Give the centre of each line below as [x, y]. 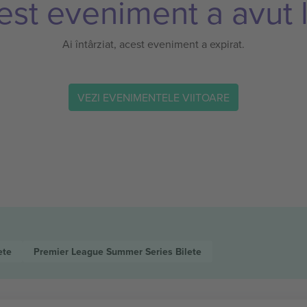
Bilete [188, 251]
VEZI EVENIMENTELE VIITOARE [153, 97]
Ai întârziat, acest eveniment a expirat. [153, 44]
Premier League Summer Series [104, 251]
